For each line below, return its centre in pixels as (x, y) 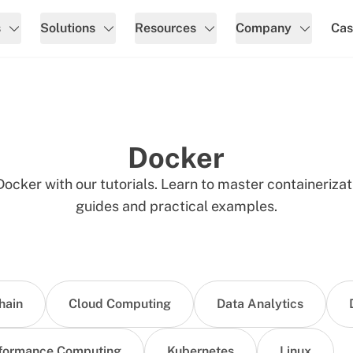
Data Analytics (260, 304)
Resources (165, 28)
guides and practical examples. (176, 206)
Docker (176, 158)
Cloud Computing (120, 304)
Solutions (68, 28)
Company (264, 28)
